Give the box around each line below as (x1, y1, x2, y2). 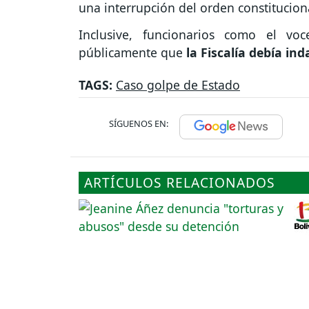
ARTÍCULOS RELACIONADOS (84, 172, 275, 192)
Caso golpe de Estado (116, 76, 240, 93)
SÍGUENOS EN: (109, 117, 168, 130)
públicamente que (79, 43, 183, 61)
